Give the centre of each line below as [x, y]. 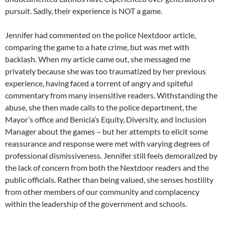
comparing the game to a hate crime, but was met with [97, 47]
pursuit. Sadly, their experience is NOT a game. [84, 11]
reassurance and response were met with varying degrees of [107, 143]
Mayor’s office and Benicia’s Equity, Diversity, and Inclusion [106, 119]
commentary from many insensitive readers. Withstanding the [111, 95]
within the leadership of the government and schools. [97, 203]
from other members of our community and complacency [102, 191]
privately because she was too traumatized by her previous [105, 71]
